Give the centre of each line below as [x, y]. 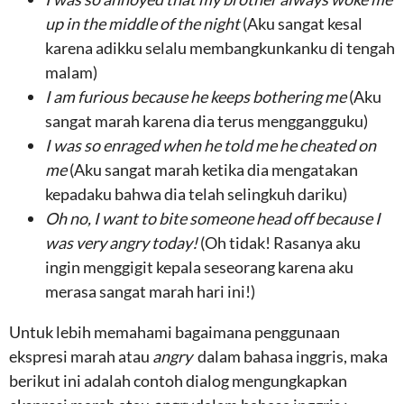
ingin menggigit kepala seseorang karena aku [199, 267]
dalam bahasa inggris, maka [293, 356]
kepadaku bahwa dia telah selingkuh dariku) [196, 194]
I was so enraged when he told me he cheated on [211, 145]
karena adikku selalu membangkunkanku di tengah [220, 48]
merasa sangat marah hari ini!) [150, 291]
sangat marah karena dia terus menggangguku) [207, 121]
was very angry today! [123, 243]
